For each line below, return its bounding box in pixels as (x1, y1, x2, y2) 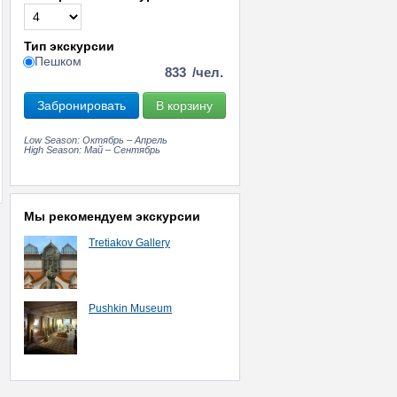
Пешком (35, 54, 82, 68)
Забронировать (37, 98, 126, 113)
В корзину (156, 98, 213, 113)
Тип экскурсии (24, 39, 114, 53)
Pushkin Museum (89, 302, 172, 315)
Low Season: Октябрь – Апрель (24, 135, 167, 145)
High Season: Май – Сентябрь (24, 144, 160, 155)
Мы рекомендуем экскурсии (24, 209, 200, 223)
